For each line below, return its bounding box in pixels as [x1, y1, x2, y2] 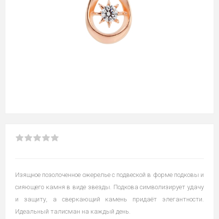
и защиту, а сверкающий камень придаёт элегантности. [15, 196, 204, 203]
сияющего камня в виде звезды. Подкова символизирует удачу [15, 183, 204, 191]
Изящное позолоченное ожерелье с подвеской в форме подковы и [15, 171, 204, 178]
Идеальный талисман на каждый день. [15, 208, 131, 215]
